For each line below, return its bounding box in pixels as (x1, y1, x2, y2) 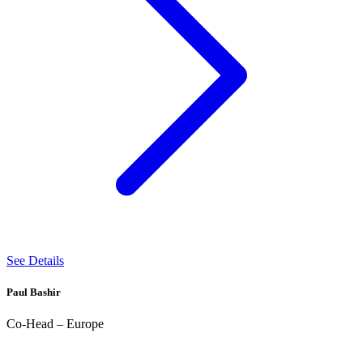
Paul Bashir (6, 285, 61, 298)
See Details (6, 253, 64, 267)
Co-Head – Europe (6, 317, 104, 331)
